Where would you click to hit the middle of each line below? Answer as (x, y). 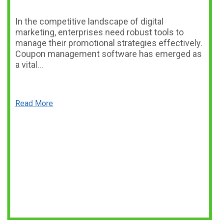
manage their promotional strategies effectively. (109, 43)
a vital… (29, 65)
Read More (34, 103)
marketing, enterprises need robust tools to (99, 32)
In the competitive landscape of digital (89, 21)
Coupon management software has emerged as (109, 54)
